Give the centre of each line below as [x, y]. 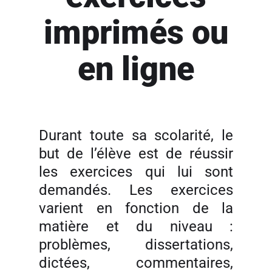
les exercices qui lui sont [136, 172]
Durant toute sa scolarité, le [136, 135]
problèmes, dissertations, [136, 245]
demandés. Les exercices [136, 190]
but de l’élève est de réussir [136, 154]
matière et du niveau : [136, 226]
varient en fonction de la [136, 208]
